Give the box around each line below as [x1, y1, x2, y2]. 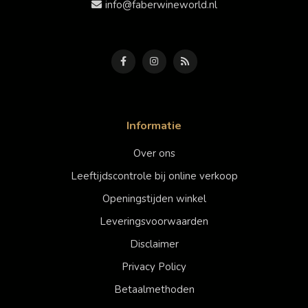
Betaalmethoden [113, 283, 195, 297]
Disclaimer [129, 237, 179, 252]
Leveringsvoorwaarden [100, 214, 208, 229]
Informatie [126, 118, 181, 134]
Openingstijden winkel [102, 192, 206, 206]
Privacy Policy [122, 260, 186, 274]
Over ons [133, 146, 175, 161]
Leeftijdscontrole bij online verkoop [70, 169, 238, 184]
